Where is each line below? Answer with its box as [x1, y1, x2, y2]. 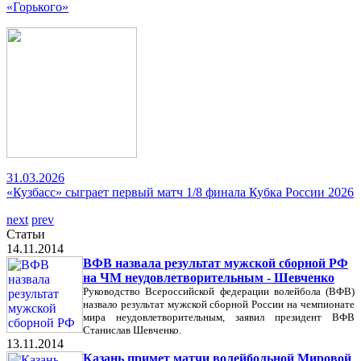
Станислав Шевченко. [83, 324, 181, 336]
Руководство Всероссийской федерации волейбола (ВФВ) [83, 285, 355, 297]
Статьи [6, 227, 45, 241]
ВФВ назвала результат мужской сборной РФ [83, 256, 348, 270]
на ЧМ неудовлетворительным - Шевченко [83, 271, 334, 284]
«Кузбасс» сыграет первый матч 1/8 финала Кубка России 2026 [6, 185, 354, 199]
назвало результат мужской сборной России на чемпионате [83, 298, 355, 310]
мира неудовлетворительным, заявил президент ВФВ [83, 311, 355, 323]
